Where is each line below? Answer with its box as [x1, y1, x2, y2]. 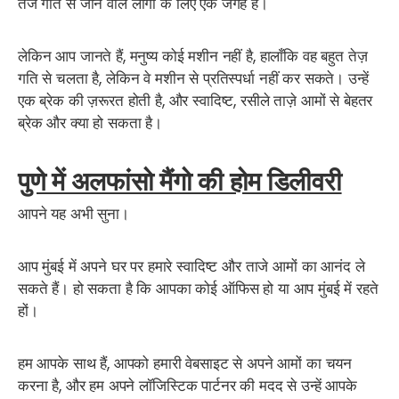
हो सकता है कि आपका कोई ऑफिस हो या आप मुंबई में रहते [68, 277, 379, 299]
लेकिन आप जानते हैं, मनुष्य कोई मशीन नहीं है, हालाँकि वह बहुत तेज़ [18, 45, 368, 67]
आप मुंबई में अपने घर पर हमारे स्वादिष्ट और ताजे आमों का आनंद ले [18, 255, 365, 277]
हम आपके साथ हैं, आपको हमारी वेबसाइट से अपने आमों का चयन [18, 352, 353, 374]
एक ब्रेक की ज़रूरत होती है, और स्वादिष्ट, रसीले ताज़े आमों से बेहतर [18, 89, 373, 111]
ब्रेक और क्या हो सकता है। [18, 111, 162, 134]
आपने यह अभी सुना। [18, 202, 129, 224]
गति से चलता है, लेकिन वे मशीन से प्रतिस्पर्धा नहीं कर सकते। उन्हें [18, 67, 369, 89]
